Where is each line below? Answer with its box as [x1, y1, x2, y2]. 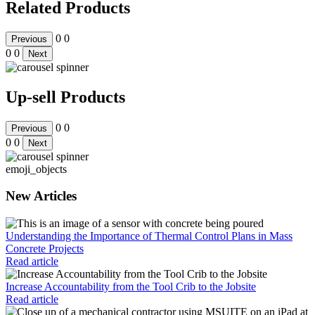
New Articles [6, 188, 77, 204]
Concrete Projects [6, 243, 84, 255]
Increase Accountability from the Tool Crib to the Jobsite [6, 281, 256, 293]
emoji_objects [6, 162, 67, 175]
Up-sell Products [6, 87, 125, 106]
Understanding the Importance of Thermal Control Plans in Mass [6, 230, 292, 243]
